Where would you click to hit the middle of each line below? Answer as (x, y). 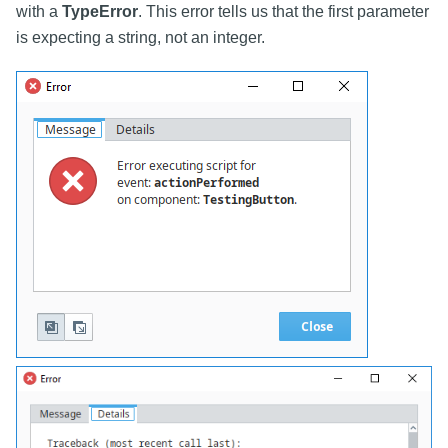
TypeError (100, 12)
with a (39, 12)
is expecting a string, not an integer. (140, 38)
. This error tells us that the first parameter (283, 12)
